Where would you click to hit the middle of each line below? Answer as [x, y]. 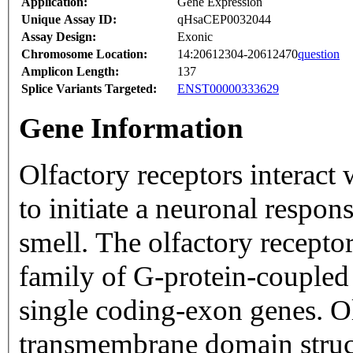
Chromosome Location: [84, 54]
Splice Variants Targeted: [89, 89]
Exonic [195, 37]
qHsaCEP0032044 [224, 20]
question [319, 54]
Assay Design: [59, 37]
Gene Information [131, 128]
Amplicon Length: [70, 72]
